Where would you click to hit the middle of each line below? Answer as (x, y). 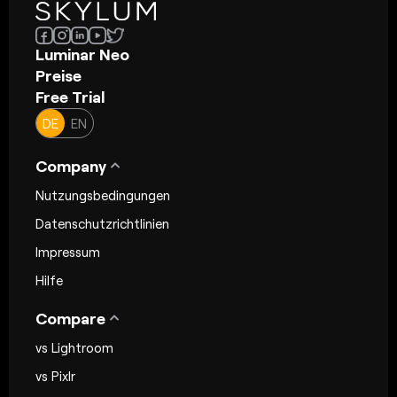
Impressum (68, 252)
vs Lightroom (74, 348)
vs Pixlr (55, 376)
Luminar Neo (82, 54)
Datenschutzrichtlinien (102, 224)
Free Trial (70, 97)
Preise (58, 76)
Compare (70, 319)
